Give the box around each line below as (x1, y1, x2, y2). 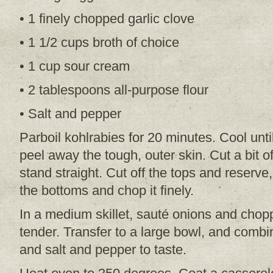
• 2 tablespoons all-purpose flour (19, 82, 208, 97)
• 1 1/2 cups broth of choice (19, 35, 179, 50)
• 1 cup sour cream (19, 58, 130, 74)
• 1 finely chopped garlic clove (19, 11, 194, 26)
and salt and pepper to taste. (19, 242, 186, 257)
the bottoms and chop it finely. (19, 183, 194, 198)
